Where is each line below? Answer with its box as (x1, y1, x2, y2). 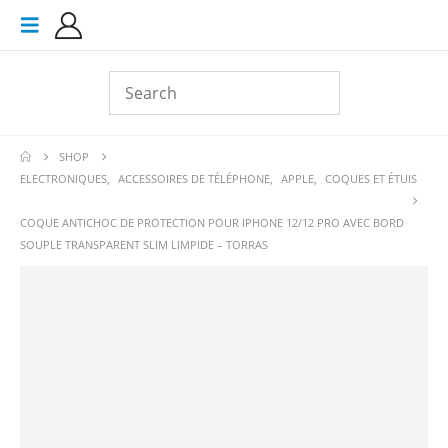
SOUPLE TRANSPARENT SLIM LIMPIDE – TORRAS (20, 237, 268, 252)
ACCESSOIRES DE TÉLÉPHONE (118, 171, 270, 186)
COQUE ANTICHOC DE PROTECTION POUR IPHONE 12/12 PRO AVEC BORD (20, 215, 404, 230)
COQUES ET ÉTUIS (325, 171, 417, 186)
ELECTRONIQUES (20, 171, 107, 186)
